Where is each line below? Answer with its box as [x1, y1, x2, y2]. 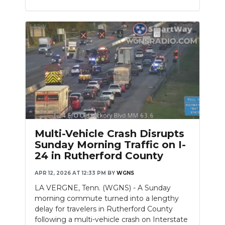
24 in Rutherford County [35, 149, 163, 162]
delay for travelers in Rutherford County [35, 204, 173, 213]
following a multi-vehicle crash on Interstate [35, 214, 188, 224]
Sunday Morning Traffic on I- [35, 138, 186, 151]
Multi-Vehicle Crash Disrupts [35, 127, 184, 140]
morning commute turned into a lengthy [35, 193, 179, 203]
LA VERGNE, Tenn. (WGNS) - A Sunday [35, 183, 171, 192]
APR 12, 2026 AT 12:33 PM [35, 169, 106, 176]
